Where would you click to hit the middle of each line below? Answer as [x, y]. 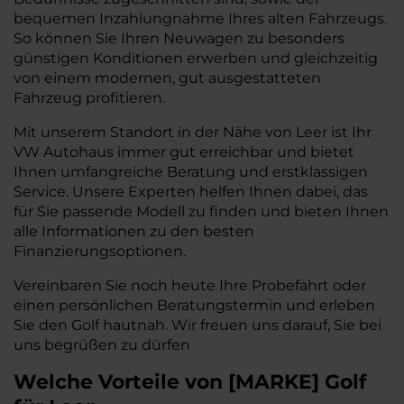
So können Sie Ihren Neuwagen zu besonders [179, 38]
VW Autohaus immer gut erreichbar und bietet [184, 152]
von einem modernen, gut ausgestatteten [167, 78]
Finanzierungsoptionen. [100, 251]
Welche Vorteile [99, 382]
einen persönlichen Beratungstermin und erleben [194, 305]
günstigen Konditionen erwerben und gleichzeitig [196, 58]
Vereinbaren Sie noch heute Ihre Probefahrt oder [190, 285]
